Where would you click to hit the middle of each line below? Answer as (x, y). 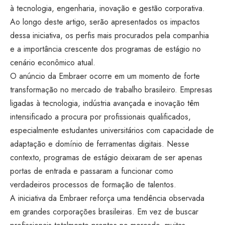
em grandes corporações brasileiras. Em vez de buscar (104, 212)
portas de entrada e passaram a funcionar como (92, 171)
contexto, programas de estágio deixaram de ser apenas (106, 157)
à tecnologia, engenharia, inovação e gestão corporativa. (107, 8)
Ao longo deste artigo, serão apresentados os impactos (105, 22)
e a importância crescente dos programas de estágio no (105, 49)
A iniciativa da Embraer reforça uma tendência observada (107, 198)
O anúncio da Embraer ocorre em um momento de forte (105, 76)
